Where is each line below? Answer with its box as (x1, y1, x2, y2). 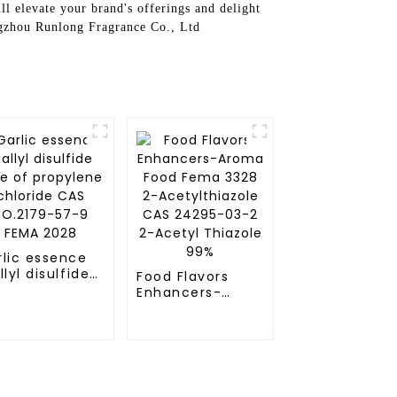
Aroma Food (136, 300, 226, 317)
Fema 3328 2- (136, 315, 239, 333)
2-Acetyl (136, 363, 201, 381)
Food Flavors (136, 268, 230, 285)
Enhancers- (136, 284, 222, 301)
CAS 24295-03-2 (136, 347, 259, 365)
